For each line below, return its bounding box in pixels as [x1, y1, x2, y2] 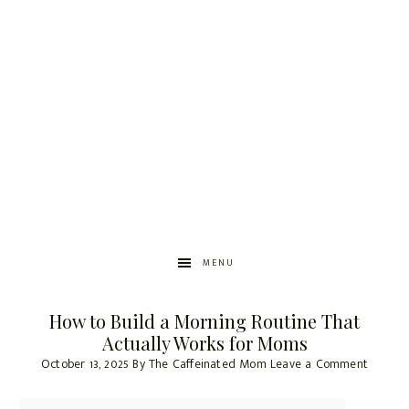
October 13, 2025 [40, 353, 130, 375]
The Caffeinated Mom [149, 353, 267, 375]
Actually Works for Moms [101, 330, 308, 356]
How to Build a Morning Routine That [49, 309, 360, 334]
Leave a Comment [270, 353, 369, 375]
